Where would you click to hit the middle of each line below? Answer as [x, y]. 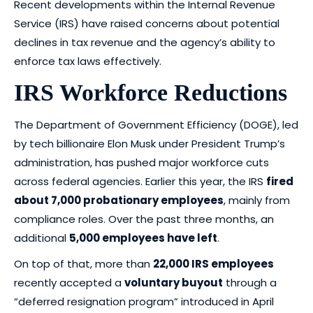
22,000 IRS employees [213, 264]
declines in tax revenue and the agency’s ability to [145, 42]
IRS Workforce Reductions [151, 93]
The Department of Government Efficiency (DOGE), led [156, 125]
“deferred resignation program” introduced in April [144, 301]
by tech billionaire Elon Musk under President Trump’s [150, 144]
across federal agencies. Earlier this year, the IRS [140, 181]
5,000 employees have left [143, 238]
